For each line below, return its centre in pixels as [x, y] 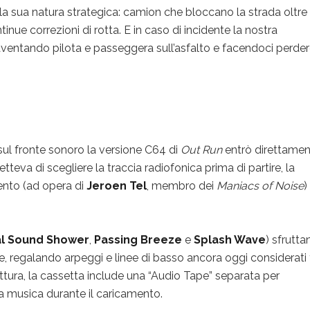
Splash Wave [230, 239]
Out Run [201, 149]
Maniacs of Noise [260, 185]
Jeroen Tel [117, 185]
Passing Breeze [138, 239]
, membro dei [182, 185]
